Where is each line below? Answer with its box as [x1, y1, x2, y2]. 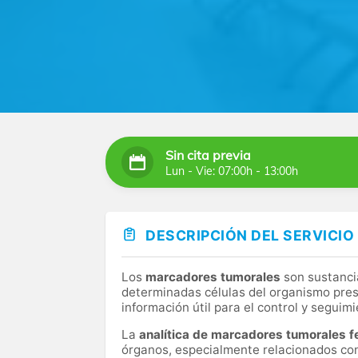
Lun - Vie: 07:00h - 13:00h [165, 163, 298, 178]
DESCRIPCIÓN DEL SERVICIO [145, 227, 354, 244]
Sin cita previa [165, 146, 251, 163]
